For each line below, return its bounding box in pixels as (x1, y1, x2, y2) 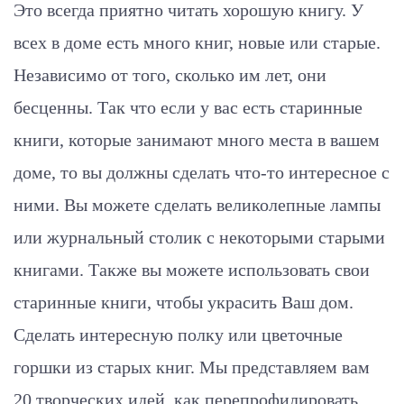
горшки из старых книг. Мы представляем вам (14, 356, 370, 377)
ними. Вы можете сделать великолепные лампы (14, 194, 381, 215)
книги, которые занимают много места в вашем (14, 129, 380, 150)
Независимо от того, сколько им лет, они (14, 64, 326, 85)
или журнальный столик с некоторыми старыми (14, 226, 385, 247)
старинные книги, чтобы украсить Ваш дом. (14, 291, 353, 312)
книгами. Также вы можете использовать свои (14, 259, 370, 280)
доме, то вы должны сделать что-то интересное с (14, 161, 390, 182)
